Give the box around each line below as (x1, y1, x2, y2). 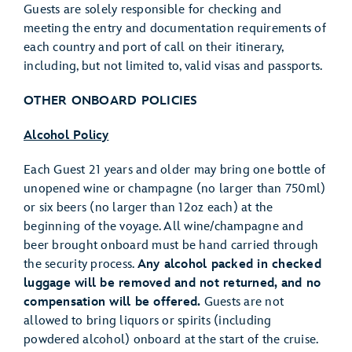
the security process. (24, 257, 137, 272)
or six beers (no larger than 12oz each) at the (24, 200, 273, 215)
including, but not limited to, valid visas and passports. (24, 59, 323, 74)
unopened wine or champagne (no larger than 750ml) (24, 181, 326, 196)
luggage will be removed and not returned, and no (24, 276, 321, 291)
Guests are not (200, 295, 284, 310)
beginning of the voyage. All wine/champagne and (24, 219, 303, 234)
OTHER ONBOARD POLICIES (24, 93, 198, 108)
